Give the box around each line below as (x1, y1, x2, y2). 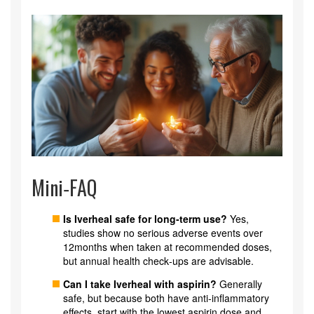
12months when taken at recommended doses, (63, 239, 272, 254)
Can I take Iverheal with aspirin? (63, 276, 217, 291)
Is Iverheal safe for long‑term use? (63, 211, 227, 226)
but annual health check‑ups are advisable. (63, 253, 254, 268)
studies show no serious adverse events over (63, 225, 263, 240)
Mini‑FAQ (32, 172, 97, 202)
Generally (217, 276, 262, 291)
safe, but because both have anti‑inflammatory (63, 290, 269, 305)
